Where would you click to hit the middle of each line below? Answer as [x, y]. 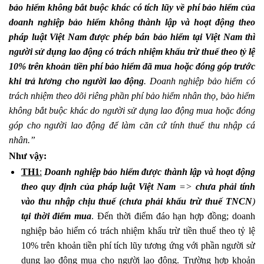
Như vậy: [28, 156]
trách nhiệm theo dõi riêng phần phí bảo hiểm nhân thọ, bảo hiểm [132, 96]
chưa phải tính [226, 187]
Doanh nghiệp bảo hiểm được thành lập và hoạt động [150, 172]
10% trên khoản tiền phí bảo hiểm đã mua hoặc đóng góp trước [132, 67]
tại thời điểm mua [56, 216]
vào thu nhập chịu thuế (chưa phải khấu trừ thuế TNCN [136, 202]
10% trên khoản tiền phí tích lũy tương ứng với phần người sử [138, 246]
